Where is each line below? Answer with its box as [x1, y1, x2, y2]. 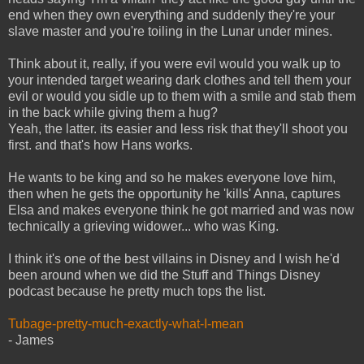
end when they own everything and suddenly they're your [8, 8, 335, 23]
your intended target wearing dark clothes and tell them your [8, 73, 351, 88]
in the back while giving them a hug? [8, 106, 218, 120]
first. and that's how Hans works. [8, 138, 193, 153]
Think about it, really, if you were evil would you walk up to [8, 57, 340, 71]
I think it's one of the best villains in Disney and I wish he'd [8, 252, 340, 266]
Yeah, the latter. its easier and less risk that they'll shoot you [8, 122, 348, 136]
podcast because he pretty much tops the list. [8, 284, 266, 299]
